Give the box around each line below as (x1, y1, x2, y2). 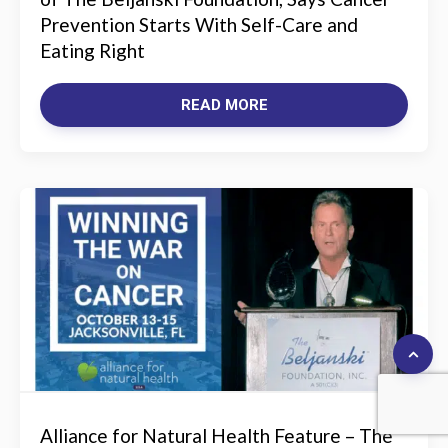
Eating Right (40, 39, 145, 62)
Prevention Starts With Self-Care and (40, 13, 358, 36)
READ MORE (180, 96, 268, 114)
